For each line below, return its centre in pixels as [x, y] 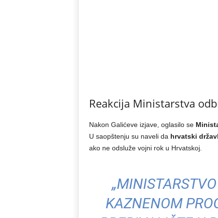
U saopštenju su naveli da [129, 136]
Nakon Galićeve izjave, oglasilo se [142, 125]
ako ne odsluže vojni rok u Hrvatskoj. [145, 148]
